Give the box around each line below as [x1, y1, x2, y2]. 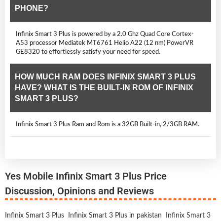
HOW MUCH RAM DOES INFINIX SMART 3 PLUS [15, 72, 196, 81]
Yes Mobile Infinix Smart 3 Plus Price [5, 170, 167, 182]
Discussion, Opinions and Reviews [5, 184, 154, 197]
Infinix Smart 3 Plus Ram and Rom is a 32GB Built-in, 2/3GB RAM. [16, 120, 199, 128]
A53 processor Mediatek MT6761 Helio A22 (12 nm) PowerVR [16, 39, 193, 46]
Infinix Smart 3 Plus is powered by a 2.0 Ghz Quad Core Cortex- [16, 30, 194, 37]
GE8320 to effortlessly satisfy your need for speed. [16, 48, 160, 55]
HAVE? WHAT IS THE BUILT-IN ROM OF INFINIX [15, 83, 193, 92]
